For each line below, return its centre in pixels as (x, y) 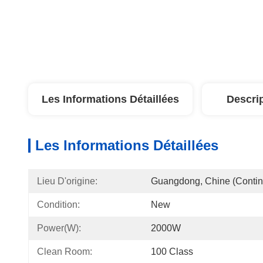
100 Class (172, 252)
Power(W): (59, 228)
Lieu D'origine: (67, 181)
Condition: (58, 205)
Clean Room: (65, 252)
